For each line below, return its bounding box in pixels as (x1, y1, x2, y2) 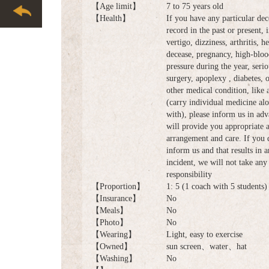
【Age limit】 (91, 2, 141, 11)
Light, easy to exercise (166, 230, 243, 240)
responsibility (166, 170, 212, 180)
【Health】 (91, 14, 130, 23)
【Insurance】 (91, 194, 141, 204)
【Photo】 (91, 218, 128, 228)
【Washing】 (91, 254, 137, 264)
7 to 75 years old (166, 2, 223, 11)
